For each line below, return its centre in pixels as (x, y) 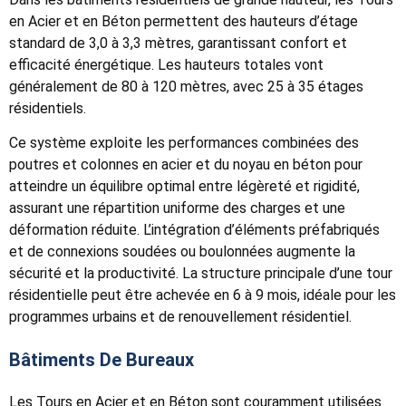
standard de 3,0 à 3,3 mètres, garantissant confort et (178, 43)
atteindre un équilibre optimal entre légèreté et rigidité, (184, 187)
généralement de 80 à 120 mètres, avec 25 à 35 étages (186, 86)
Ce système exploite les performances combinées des (184, 143)
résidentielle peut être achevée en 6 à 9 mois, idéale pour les (203, 295)
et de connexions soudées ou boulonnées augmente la (182, 252)
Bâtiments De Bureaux (101, 360)
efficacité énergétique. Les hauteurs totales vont (166, 64)
